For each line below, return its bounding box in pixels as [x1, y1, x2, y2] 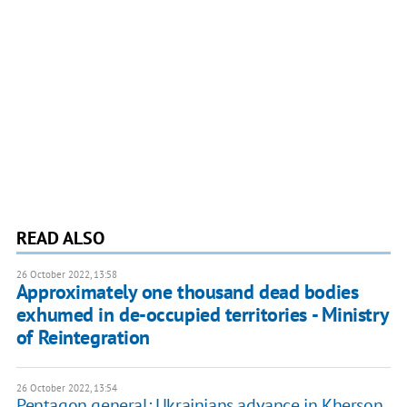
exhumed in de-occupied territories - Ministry [15, 302, 389, 328]
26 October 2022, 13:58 [15, 268, 117, 282]
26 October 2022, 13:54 [15, 382, 117, 395]
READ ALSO [15, 226, 104, 251]
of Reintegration [15, 324, 150, 351]
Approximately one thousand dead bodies [15, 279, 359, 305]
